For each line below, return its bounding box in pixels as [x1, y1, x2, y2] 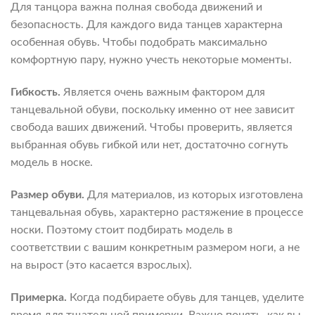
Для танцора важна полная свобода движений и [11, 1, 262, 13]
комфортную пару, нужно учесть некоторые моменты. [11, 54, 292, 66]
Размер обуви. [11, 188, 87, 200]
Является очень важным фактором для [63, 86, 265, 98]
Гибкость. [11, 86, 63, 98]
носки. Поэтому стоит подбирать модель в [11, 224, 233, 236]
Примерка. [11, 291, 70, 303]
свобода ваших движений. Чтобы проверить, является [11, 121, 292, 133]
